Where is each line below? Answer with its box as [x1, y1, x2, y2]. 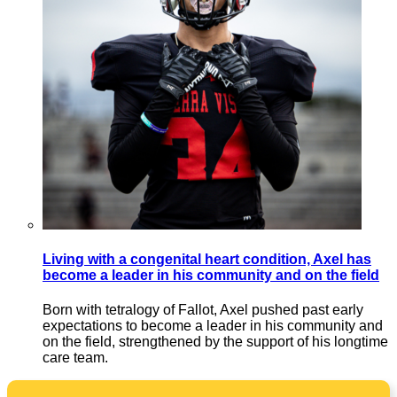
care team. [43, 350, 108, 366]
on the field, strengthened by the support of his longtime [43, 334, 388, 350]
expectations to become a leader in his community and [43, 318, 383, 334]
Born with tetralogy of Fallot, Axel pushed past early [43, 302, 363, 318]
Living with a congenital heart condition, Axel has [43, 251, 371, 267]
